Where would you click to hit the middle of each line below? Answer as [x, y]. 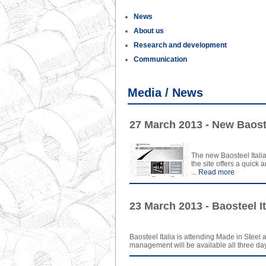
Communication [160, 59]
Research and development [180, 45]
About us [149, 31]
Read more [216, 172]
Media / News [165, 93]
